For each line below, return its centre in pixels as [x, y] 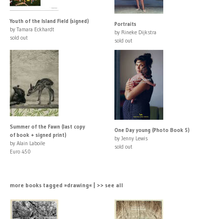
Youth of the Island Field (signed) [49, 21]
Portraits [125, 24]
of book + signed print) [38, 135]
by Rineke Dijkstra [135, 32]
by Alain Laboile [27, 143]
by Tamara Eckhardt [32, 29]
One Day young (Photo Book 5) [152, 130]
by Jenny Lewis [131, 138]
